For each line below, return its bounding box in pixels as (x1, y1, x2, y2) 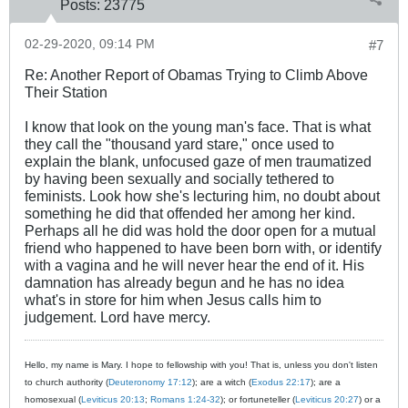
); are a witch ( (192, 376, 251, 387)
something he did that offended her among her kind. (25, 204, 355, 221)
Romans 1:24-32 (150, 393, 220, 404)
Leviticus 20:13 (81, 393, 145, 404)
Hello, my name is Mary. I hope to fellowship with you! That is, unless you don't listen (25, 359, 378, 370)
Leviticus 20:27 (295, 393, 359, 404)
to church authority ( (25, 376, 108, 387)
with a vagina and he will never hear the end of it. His (25, 256, 364, 273)
